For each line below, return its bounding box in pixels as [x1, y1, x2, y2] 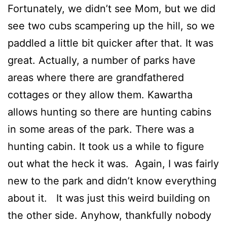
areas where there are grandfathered [8, 71, 184, 84]
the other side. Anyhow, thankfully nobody [8, 209, 211, 222]
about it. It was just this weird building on [8, 192, 210, 205]
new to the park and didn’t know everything [8, 175, 216, 187]
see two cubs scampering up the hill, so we [8, 20, 215, 32]
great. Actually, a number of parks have [8, 54, 196, 67]
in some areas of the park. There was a [8, 123, 194, 136]
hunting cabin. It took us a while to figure [8, 140, 204, 153]
